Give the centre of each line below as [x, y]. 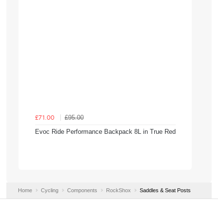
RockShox [118, 190]
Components [82, 190]
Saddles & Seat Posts [165, 190]
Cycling [49, 190]
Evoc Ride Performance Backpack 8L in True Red [105, 132]
